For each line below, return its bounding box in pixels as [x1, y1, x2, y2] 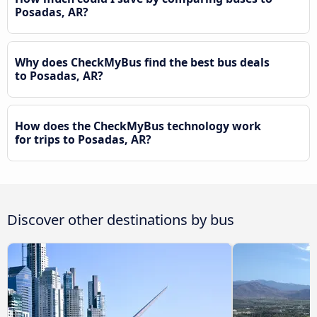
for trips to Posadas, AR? [15, 131, 151, 147]
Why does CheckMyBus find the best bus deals [15, 54, 270, 70]
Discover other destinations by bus [7, 209, 234, 230]
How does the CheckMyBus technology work [15, 117, 261, 134]
